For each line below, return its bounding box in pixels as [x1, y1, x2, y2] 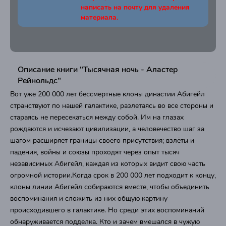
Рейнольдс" [18, 75, 61, 86]
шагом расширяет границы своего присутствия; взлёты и [10, 136, 194, 145]
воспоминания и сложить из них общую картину [10, 194, 167, 203]
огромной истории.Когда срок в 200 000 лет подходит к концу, [10, 171, 216, 180]
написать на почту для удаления [81, 3, 190, 12]
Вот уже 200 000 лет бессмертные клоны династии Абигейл [10, 89, 205, 99]
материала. [81, 13, 118, 22]
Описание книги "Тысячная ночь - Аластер [18, 64, 178, 75]
